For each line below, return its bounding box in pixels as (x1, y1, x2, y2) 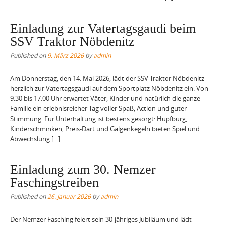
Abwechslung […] (10, 134, 60, 143)
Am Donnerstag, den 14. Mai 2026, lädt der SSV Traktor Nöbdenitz (10, 73, 204, 83)
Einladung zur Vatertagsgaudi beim (10, 21, 196, 36)
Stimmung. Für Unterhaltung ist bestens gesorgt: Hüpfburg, (10, 114, 187, 123)
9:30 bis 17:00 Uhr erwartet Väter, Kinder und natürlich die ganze (10, 93, 200, 103)
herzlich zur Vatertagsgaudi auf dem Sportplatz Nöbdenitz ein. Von (10, 83, 208, 93)
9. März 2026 (47, 51, 84, 59)
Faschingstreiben (10, 175, 99, 190)
